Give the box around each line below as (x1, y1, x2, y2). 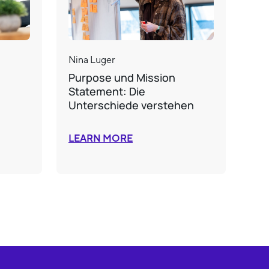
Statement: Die (68, 83, 145, 98)
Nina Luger (68, 53, 115, 65)
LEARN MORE (68, 132, 133, 145)
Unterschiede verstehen (68, 97, 194, 112)
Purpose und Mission (68, 70, 175, 85)
